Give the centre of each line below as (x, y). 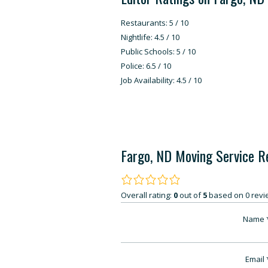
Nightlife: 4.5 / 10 (150, 37)
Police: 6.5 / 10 (146, 66)
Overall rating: (147, 195)
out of (191, 195)
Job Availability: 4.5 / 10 (161, 80)
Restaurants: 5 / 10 (155, 23)
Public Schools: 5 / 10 (158, 51)
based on (226, 195)
